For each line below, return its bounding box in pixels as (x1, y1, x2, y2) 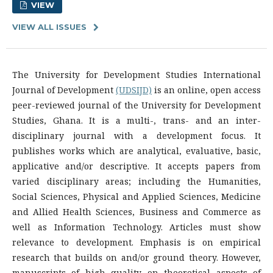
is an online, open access (152, 84, 261, 96)
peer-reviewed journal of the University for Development (12, 99, 261, 111)
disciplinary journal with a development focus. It (12, 130, 261, 141)
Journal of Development (12, 84, 116, 96)
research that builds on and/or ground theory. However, (12, 252, 261, 263)
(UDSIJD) (116, 84, 152, 96)
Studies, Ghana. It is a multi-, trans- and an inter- (12, 115, 261, 126)
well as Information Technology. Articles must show (12, 221, 261, 233)
